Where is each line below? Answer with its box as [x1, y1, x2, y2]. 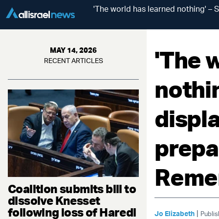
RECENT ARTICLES [44, 56, 103, 65]
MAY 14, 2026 [50, 45, 97, 55]
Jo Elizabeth [154, 209, 195, 218]
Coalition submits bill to [8, 181, 136, 196]
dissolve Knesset [8, 193, 100, 208]
